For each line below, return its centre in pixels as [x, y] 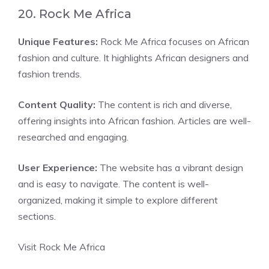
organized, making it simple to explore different [118, 200]
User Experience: [58, 168]
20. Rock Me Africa [75, 14]
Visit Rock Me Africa [62, 247]
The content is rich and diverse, [164, 104]
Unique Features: [58, 41]
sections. [37, 216]
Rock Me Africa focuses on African [174, 41]
